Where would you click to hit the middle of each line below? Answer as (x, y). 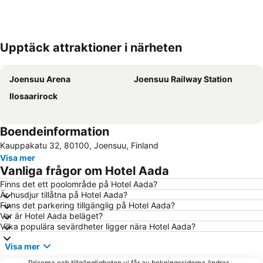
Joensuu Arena (40, 79)
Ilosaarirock (33, 96)
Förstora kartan (48, 56)
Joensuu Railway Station (183, 79)
